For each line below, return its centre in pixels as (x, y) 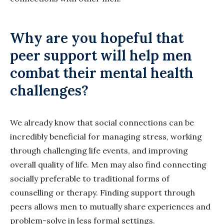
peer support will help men (101, 56)
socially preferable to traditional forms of (90, 179)
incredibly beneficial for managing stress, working (106, 137)
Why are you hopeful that (97, 38)
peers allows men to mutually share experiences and (110, 207)
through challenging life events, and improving (99, 151)
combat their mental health (102, 73)
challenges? (49, 91)
